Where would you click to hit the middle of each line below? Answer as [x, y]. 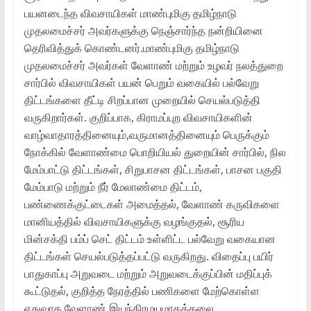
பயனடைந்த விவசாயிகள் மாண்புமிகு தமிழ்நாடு [130, 13]
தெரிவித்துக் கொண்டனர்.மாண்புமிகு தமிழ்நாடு [132, 48]
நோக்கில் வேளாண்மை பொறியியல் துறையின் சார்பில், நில [155, 152]
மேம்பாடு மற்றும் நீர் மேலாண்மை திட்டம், [113, 186]
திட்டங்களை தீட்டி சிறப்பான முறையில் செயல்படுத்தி [142, 100]
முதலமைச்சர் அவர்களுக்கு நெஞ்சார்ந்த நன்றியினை [143, 30]
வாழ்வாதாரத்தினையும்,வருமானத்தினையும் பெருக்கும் [146, 134]
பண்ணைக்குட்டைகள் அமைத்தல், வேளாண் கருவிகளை [152, 204]
